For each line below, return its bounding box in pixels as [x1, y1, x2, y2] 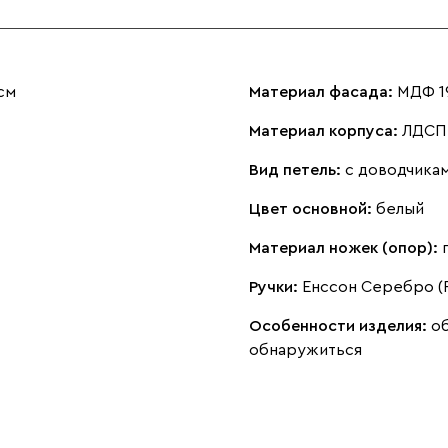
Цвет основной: [249, 200, 376, 217]
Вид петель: [249, 161, 345, 178]
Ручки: [249, 278, 302, 295]
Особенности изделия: [249, 317, 431, 334]
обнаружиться [249, 341, 362, 358]
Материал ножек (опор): [249, 239, 442, 256]
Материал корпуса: [249, 122, 402, 139]
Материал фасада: [249, 83, 397, 100]
